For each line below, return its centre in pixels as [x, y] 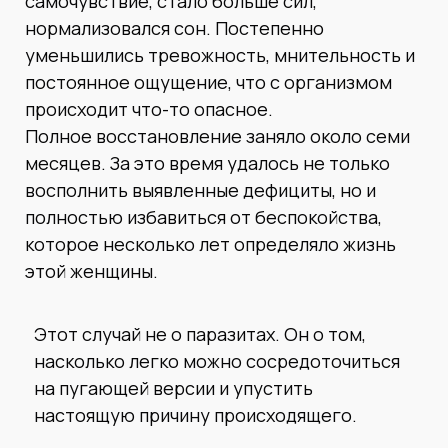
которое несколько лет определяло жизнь [210, 243]
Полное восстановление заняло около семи [217, 135]
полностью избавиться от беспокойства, [203, 216]
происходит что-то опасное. [149, 108]
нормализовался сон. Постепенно [174, 27]
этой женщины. [91, 270]
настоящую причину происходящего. [195, 414]
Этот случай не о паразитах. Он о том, [200, 333]
